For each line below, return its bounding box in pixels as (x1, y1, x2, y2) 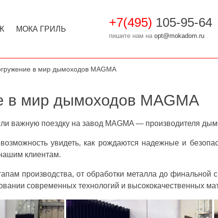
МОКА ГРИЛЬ (16, 24, 66, 33)
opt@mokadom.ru (154, 32, 204, 39)
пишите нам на (109, 32, 154, 39)
